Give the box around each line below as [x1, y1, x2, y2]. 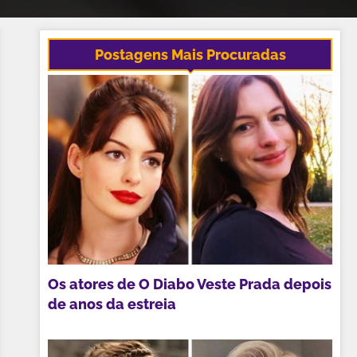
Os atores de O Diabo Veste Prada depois [48, 275, 332, 292]
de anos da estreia [48, 295, 177, 312]
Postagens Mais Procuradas [94, 47, 286, 63]
